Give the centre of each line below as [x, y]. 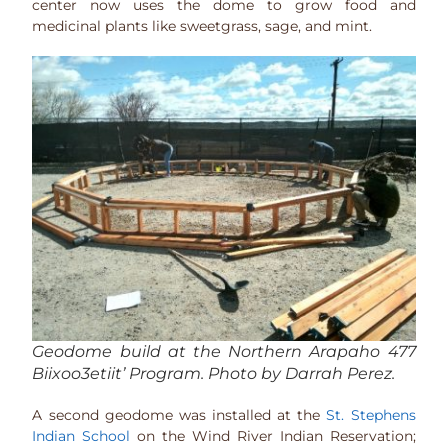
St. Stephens [371, 414]
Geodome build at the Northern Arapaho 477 [224, 351]
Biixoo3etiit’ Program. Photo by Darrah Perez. [214, 373]
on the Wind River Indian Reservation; [273, 435]
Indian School [81, 435]
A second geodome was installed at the [179, 414]
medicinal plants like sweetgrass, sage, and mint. [202, 25]
